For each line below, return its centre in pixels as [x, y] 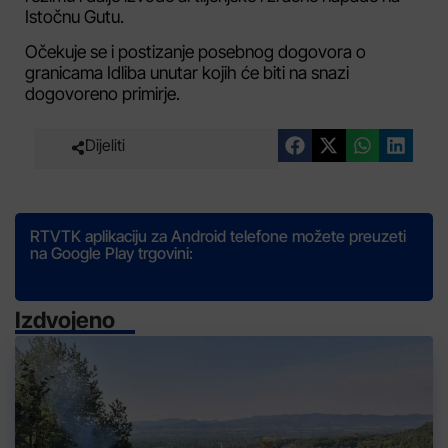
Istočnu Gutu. [74, 16]
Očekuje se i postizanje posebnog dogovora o [195, 52]
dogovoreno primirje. [102, 94]
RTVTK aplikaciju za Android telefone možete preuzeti [218, 235]
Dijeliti [105, 144]
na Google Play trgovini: [111, 252]
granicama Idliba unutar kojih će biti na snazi [187, 73]
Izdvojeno [65, 319]
